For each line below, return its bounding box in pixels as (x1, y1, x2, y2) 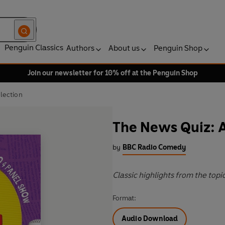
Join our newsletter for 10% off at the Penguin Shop (27, 69, 198, 77)
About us (108, 43, 140, 53)
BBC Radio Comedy (123, 143, 186, 152)
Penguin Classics (5, 43, 63, 52)
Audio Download (122, 214, 178, 223)
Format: (113, 194, 136, 203)
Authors (66, 43, 94, 53)
